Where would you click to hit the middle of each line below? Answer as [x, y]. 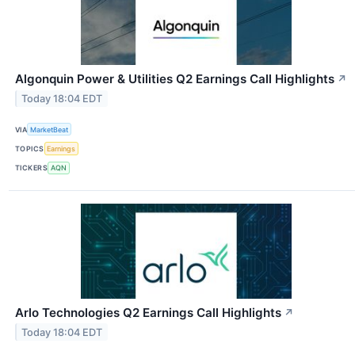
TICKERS [32, 168]
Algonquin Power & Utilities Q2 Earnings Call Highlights [175, 79]
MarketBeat [50, 129]
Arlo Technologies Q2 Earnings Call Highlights [148, 312]
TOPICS [30, 148]
